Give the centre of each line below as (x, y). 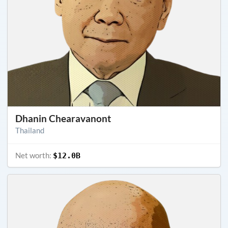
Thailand (30, 130)
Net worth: (34, 155)
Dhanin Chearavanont (63, 118)
